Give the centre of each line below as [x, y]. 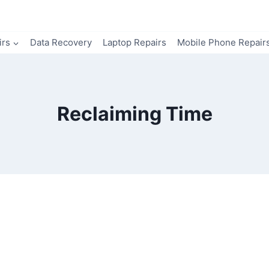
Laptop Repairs [134, 42]
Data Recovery [61, 42]
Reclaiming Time [134, 114]
